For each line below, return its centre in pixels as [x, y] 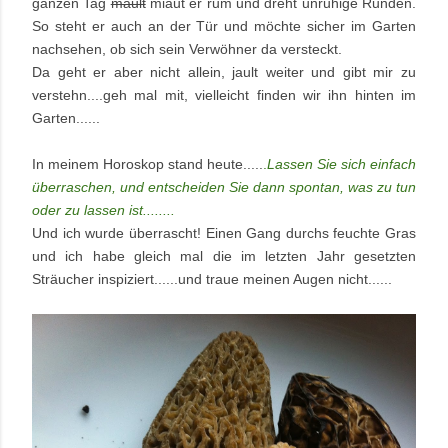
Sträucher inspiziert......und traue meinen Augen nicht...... [214, 279]
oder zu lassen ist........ [103, 210]
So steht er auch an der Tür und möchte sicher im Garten [224, 26]
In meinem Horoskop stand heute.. [141, 164]
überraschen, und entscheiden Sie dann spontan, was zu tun [224, 187]
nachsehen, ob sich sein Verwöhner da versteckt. [187, 49]
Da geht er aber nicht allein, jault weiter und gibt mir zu [224, 72]
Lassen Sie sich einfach [341, 164]
